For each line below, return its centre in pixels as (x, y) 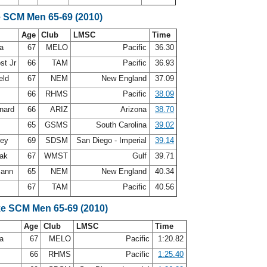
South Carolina (121, 125)
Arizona (133, 109)
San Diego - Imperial (111, 140)
